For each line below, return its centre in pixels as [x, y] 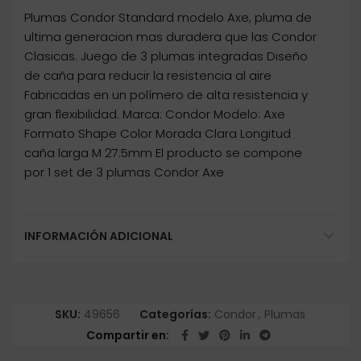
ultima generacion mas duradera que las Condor [170, 37]
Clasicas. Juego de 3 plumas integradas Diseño [166, 56]
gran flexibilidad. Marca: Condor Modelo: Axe [155, 114]
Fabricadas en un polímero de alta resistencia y [166, 95]
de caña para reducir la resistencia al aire [148, 76]
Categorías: [176, 315]
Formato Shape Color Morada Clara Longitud [158, 134]
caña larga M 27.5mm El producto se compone [163, 153]
